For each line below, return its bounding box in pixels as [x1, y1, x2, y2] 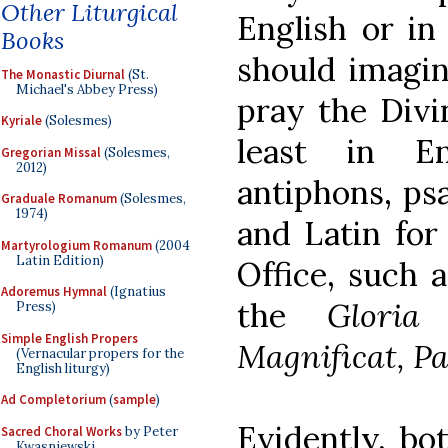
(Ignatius [107, 283, 166, 300]
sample [113, 391, 156, 408]
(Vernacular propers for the [16, 344, 184, 362]
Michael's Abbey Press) [16, 80, 158, 98]
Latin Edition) [16, 251, 104, 269]
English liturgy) [16, 359, 110, 377]
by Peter [122, 422, 178, 440]
